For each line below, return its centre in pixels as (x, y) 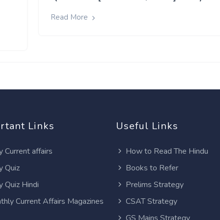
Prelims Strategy (155, 184)
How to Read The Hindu (167, 151)
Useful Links (147, 126)
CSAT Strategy (151, 201)
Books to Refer (152, 168)
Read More (70, 17)
